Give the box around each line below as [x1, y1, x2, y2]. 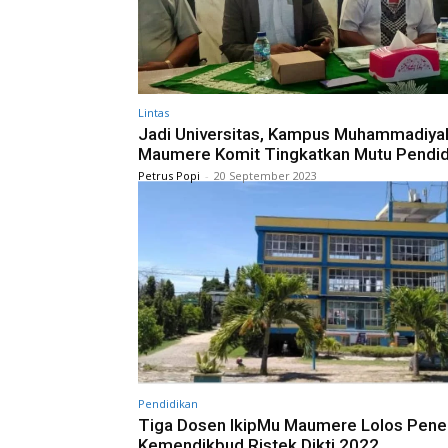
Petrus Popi [138, 167, 200, 183]
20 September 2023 [214, 167, 317, 183]
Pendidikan [138, 396, 198, 412]
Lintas [138, 104, 169, 120]
